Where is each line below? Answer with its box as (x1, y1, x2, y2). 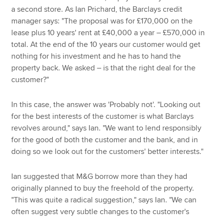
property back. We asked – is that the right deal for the (11, 63, 196, 73)
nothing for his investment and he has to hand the (11, 51, 181, 62)
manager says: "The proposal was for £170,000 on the (11, 16, 193, 26)
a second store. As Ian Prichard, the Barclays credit (11, 4, 183, 15)
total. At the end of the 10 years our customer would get (11, 40, 201, 50)
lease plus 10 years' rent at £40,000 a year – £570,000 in (11, 28, 205, 38)
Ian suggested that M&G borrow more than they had (11, 171, 188, 181)
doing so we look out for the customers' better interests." (11, 146, 204, 156)
